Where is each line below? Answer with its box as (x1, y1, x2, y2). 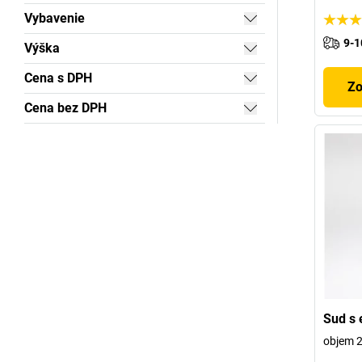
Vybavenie (24, 11, 85, 27)
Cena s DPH (24, 70, 92, 86)
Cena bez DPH (24, 100, 107, 116)
